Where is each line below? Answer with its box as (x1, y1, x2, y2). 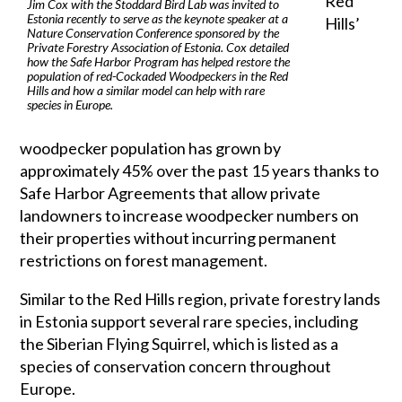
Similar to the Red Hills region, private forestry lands (20, 289, 381, 309)
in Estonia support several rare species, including (20, 311, 359, 331)
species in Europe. (27, 97, 114, 112)
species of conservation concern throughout (20, 356, 332, 376)
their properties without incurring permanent (20, 228, 337, 248)
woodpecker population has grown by (20, 138, 282, 158)
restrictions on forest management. (20, 250, 268, 270)
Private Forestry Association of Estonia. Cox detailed (27, 39, 290, 55)
